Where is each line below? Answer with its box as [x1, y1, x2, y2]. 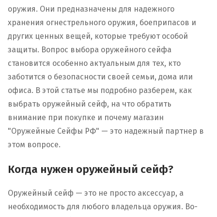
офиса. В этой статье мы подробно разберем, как [8, 86, 192, 95]
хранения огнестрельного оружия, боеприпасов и [8, 18, 196, 28]
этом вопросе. [8, 140, 61, 150]
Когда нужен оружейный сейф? [8, 162, 173, 176]
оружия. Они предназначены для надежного [8, 4, 174, 14]
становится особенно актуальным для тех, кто [8, 59, 181, 68]
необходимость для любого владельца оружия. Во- [8, 202, 198, 212]
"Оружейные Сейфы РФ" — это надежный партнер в [8, 126, 204, 136]
